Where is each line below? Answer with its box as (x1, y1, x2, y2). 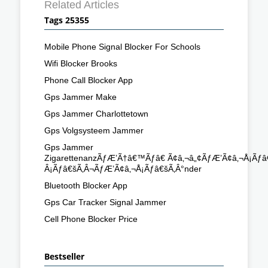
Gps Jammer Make (44, 92, 117, 102)
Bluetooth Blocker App (44, 180, 127, 190)
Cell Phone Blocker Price (44, 214, 138, 224)
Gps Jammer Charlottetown (44, 108, 148, 118)
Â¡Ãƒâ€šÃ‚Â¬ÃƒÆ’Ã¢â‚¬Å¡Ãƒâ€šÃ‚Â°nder (44, 163, 202, 173)
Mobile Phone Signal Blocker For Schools (44, 41, 200, 51)
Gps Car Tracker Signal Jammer (44, 197, 166, 207)
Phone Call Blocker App (44, 75, 133, 85)
